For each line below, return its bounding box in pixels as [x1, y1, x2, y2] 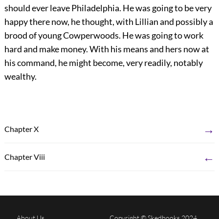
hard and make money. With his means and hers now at [4, 44, 209, 55]
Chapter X [4, 124, 39, 134]
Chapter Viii [4, 152, 45, 162]
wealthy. [4, 71, 37, 82]
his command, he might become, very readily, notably [4, 57, 203, 68]
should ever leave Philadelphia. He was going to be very [4, 2, 212, 14]
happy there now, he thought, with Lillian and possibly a [4, 16, 213, 27]
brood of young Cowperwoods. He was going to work [4, 30, 203, 41]
